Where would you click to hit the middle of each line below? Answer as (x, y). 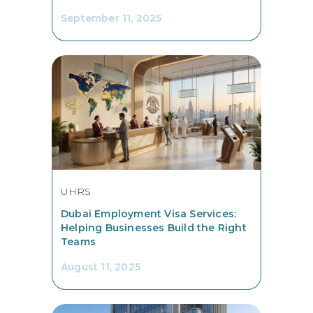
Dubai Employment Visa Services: (149, 214)
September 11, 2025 (111, 19)
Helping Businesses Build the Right (154, 228)
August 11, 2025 (101, 267)
